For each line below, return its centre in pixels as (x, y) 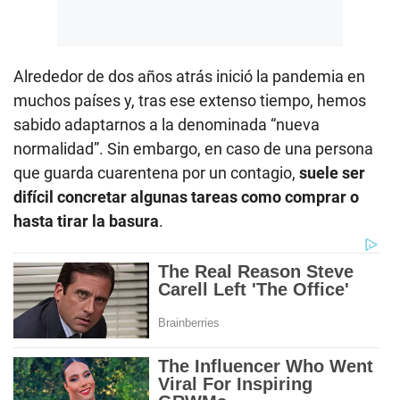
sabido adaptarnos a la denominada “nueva (167, 125)
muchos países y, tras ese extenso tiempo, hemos (190, 101)
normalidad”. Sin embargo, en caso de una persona (193, 149)
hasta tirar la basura (86, 221)
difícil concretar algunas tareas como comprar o (186, 197)
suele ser (332, 173)
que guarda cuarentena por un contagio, (156, 173)
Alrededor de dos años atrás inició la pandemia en (189, 77)
